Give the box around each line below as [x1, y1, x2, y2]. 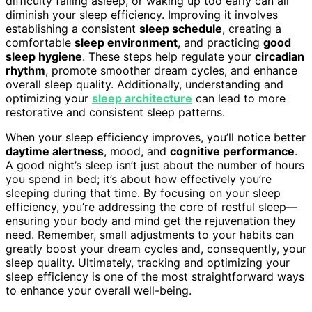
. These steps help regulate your [82, 49, 255, 63]
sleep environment [75, 35, 178, 49]
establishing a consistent [6, 21, 139, 36]
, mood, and [104, 143, 170, 158]
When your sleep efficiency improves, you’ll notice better [6, 130, 306, 144]
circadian [255, 49, 304, 63]
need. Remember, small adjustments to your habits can [6, 227, 294, 242]
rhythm [6, 63, 45, 77]
